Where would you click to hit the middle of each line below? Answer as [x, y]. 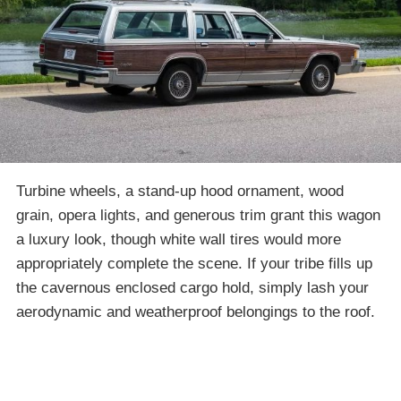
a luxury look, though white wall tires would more [179, 239]
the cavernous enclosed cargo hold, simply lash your [192, 287]
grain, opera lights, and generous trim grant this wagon [198, 215]
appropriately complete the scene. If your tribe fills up [194, 263]
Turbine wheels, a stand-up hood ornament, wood [180, 191]
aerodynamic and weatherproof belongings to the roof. [196, 311]
